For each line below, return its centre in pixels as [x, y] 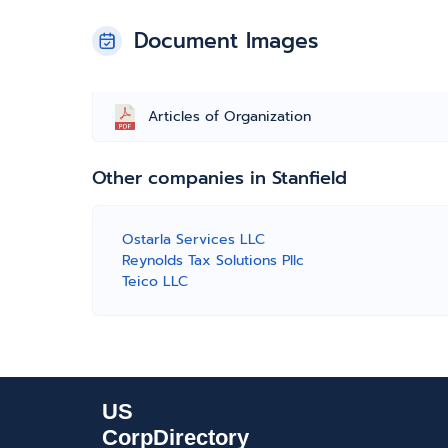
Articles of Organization [229, 116]
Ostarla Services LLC [193, 239]
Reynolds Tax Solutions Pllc [213, 260]
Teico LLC [155, 281]
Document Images [226, 41]
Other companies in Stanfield [219, 178]
